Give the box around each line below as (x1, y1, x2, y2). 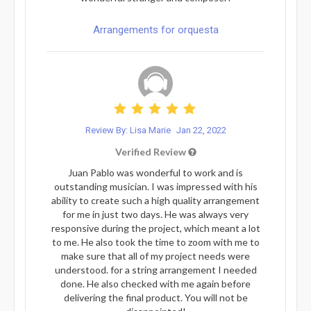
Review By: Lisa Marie (85, 124, 173, 135)
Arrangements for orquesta (92, 23, 219, 36)
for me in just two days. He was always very (62, 208, 249, 220)
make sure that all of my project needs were (61, 249, 250, 262)
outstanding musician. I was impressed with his (53, 180, 258, 192)
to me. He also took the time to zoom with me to (51, 235, 260, 248)
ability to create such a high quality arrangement (51, 194, 260, 206)
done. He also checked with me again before (60, 277, 251, 289)
